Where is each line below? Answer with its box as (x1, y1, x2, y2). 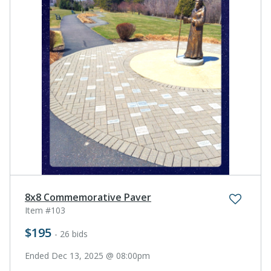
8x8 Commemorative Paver (25, 190, 151, 204)
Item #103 (25, 204, 65, 216)
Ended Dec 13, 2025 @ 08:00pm (25, 249, 150, 261)
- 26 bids (54, 227, 88, 240)
